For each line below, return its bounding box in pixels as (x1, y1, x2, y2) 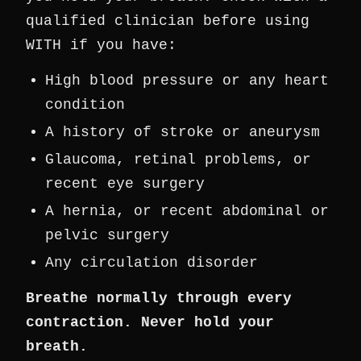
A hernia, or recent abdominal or (45, 203, 329, 219)
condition (45, 97, 125, 113)
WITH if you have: (26, 37, 176, 53)
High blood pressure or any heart (45, 73, 329, 89)
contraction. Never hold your (26, 314, 274, 330)
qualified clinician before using (26, 13, 309, 29)
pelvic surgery (45, 227, 169, 243)
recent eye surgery (45, 176, 205, 192)
